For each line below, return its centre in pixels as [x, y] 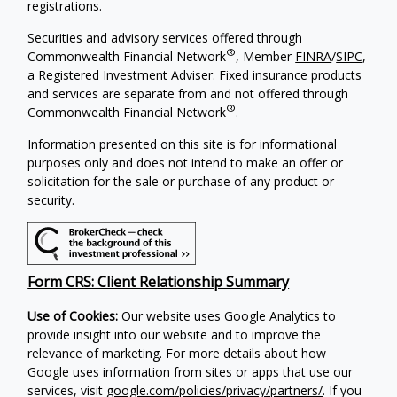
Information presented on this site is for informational [183, 144]
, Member [266, 56]
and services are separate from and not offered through [188, 93]
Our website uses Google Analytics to [227, 316]
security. [51, 199]
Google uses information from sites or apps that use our [191, 372]
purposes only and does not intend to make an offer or [186, 162]
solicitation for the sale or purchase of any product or [181, 181]
